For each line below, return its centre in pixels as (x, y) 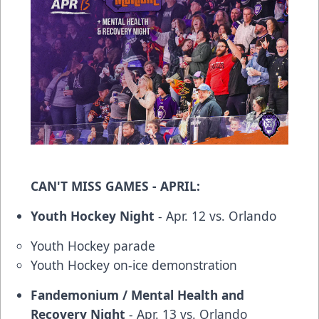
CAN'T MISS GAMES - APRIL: (115, 186)
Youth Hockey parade (93, 246)
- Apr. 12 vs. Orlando (217, 216)
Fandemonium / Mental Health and (137, 295)
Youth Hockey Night (94, 216)
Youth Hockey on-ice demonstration (134, 265)
